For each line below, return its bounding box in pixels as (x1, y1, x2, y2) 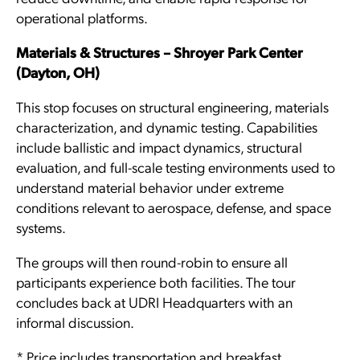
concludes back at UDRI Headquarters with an (16, 292, 292, 311)
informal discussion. (16, 313, 134, 331)
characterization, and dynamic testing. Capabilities (16, 117, 317, 136)
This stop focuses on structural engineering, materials (16, 97, 329, 116)
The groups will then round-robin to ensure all (16, 252, 288, 271)
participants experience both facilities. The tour (16, 272, 296, 291)
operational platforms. (16, 8, 148, 27)
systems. (16, 218, 66, 236)
